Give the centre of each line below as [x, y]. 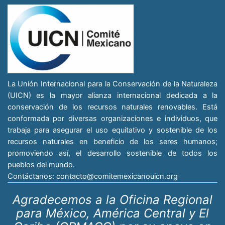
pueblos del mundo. [41, 165]
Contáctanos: [32, 177]
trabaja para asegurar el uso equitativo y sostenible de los [113, 130]
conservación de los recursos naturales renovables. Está [113, 107]
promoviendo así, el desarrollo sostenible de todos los [113, 153]
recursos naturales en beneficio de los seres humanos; [113, 142]
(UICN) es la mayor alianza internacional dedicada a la [113, 96]
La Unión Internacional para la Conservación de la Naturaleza [113, 84]
